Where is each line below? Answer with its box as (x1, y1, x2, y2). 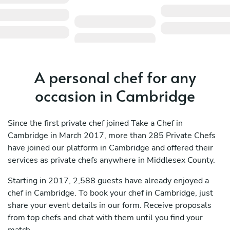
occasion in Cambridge (35, 85, 195, 106)
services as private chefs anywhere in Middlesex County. (8, 155, 215, 166)
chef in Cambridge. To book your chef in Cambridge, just (8, 187, 213, 199)
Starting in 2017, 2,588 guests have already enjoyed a (8, 175, 209, 187)
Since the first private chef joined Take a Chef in (8, 118, 183, 129)
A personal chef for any (34, 66, 196, 88)
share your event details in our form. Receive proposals (8, 200, 212, 212)
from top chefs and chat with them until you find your (8, 212, 203, 224)
